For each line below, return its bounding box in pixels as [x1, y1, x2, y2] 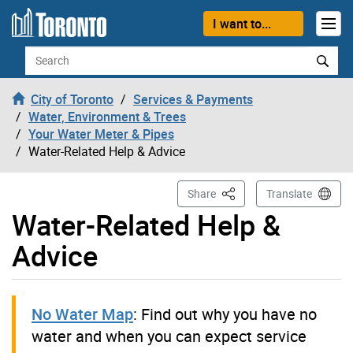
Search [24, 45, 63, 63]
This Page [219, 184, 269, 200]
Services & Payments [133, 90, 253, 108]
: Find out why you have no [133, 303, 317, 325]
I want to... [212, 14, 271, 32]
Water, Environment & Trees [28, 107, 186, 125]
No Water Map [32, 303, 133, 325]
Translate [266, 185, 312, 201]
